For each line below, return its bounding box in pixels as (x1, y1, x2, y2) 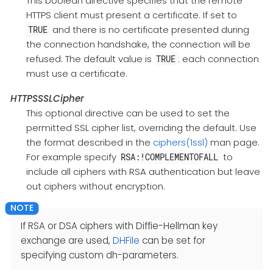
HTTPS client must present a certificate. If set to (26, 8, 237, 21)
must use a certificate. (26, 66, 127, 80)
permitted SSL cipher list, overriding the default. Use (26, 121, 257, 134)
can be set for (140, 233, 205, 247)
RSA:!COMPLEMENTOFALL (121, 151, 219, 163)
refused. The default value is (26, 52, 154, 65)
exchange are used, (21, 233, 113, 247)
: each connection (177, 52, 259, 65)
